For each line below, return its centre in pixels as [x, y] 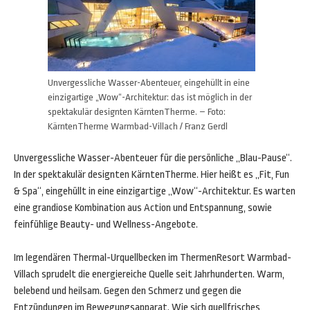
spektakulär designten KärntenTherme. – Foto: [137, 112]
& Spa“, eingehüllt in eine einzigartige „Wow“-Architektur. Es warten [155, 191]
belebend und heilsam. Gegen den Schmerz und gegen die [128, 291]
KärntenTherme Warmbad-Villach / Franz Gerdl [138, 126]
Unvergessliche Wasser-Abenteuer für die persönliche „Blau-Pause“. [153, 158]
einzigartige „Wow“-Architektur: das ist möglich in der [150, 97]
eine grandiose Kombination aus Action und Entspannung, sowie [143, 208]
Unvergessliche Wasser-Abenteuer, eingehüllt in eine [149, 83]
